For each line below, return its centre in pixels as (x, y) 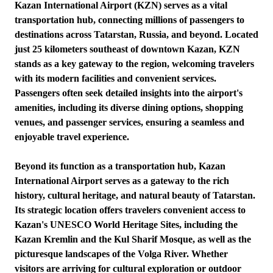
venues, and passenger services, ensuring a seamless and (129, 122)
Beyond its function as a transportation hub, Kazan (120, 166)
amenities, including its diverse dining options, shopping (129, 108)
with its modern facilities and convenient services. (115, 78)
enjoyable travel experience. (72, 137)
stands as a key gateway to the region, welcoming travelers (134, 64)
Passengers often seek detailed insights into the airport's (129, 93)
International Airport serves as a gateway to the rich (122, 181)
